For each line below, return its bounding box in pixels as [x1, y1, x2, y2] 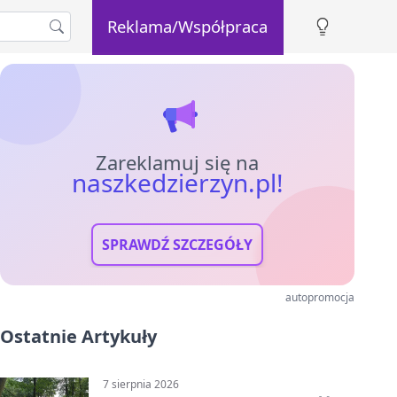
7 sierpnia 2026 [103, 377, 179, 392]
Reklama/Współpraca [107, 14, 269, 37]
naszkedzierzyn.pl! [71, 166, 284, 199]
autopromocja [285, 290, 354, 305]
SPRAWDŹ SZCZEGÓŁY [102, 235, 253, 254]
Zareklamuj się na [96, 149, 259, 175]
